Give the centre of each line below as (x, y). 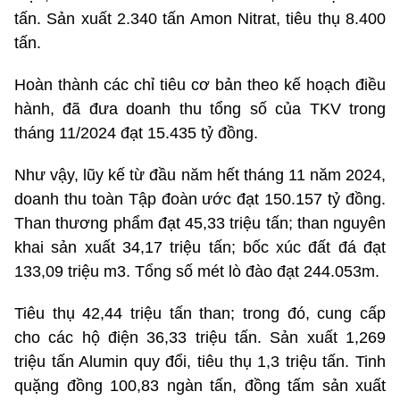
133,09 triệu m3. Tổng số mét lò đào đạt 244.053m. (197, 272)
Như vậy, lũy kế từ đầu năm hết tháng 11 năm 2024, (200, 175)
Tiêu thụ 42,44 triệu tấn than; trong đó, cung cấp (200, 314)
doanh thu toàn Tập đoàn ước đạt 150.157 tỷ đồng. (200, 200)
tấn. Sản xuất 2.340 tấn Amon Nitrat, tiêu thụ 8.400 (200, 19)
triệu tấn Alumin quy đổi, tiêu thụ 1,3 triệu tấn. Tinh (200, 362)
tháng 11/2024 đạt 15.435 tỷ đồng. (136, 133)
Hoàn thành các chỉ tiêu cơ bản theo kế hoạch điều (200, 85)
